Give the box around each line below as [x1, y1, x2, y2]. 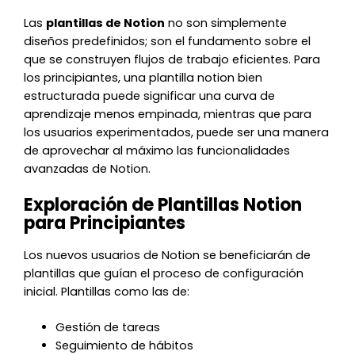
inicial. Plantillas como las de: [24, 284, 193, 300]
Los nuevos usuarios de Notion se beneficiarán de [24, 247, 311, 264]
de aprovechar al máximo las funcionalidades [24, 143, 291, 159]
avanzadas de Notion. [24, 161, 151, 177]
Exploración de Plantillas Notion [24, 192, 303, 217]
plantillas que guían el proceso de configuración [24, 265, 304, 282]
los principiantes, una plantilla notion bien [24, 70, 263, 86]
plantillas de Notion [46, 15, 166, 32]
